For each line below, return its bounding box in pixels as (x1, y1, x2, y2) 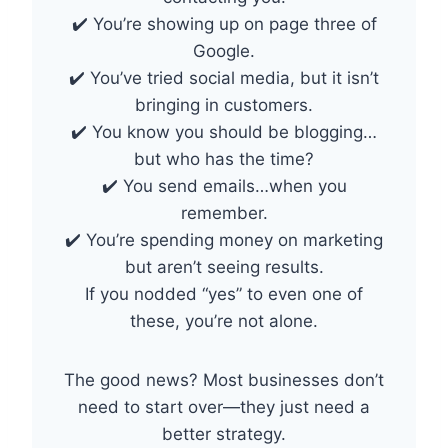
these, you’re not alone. (130, 311, 318, 332)
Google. (193, 41, 255, 62)
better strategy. (162, 424, 286, 445)
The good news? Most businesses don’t (64, 370, 384, 391)
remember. (180, 203, 268, 224)
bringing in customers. (135, 95, 313, 116)
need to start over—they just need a (78, 397, 370, 418)
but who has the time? (134, 149, 314, 170)
